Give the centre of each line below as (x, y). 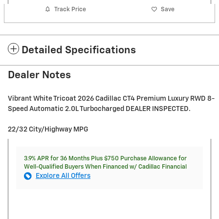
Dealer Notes (39, 76)
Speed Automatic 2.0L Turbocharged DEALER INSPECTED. (99, 109)
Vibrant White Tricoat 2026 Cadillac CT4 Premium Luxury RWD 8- (111, 99)
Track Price (70, 9)
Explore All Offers (63, 176)
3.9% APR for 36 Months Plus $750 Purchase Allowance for (105, 159)
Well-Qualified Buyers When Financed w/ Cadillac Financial (105, 167)
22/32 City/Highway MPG (48, 130)
